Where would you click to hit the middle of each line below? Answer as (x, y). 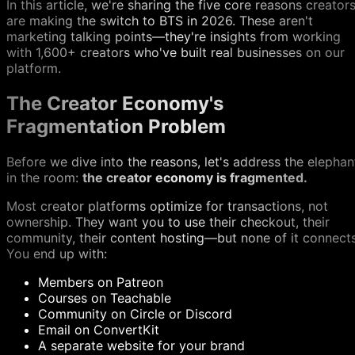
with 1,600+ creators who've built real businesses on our (176, 53)
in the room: (44, 178)
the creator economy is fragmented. (195, 178)
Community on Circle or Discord (135, 314)
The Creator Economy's (115, 104)
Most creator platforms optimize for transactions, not (167, 206)
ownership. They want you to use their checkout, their (168, 222)
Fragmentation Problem (116, 127)
